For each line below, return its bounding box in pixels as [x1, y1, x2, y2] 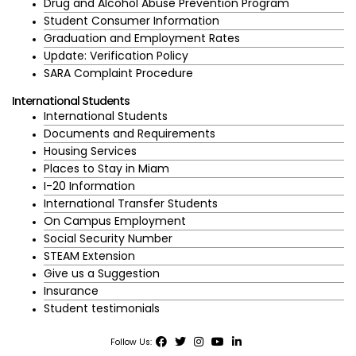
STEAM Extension [44, 247, 135, 264]
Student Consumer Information [44, 13, 219, 29]
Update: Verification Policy [44, 48, 188, 64]
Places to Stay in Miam [44, 160, 169, 176]
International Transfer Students [44, 195, 218, 211]
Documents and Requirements [44, 125, 215, 141]
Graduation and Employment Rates [44, 30, 240, 47]
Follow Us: [110, 335, 152, 348]
